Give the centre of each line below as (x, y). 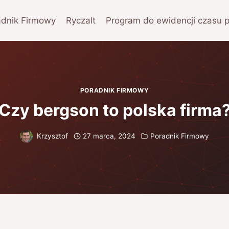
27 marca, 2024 (109, 136)
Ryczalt (81, 20)
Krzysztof (53, 136)
